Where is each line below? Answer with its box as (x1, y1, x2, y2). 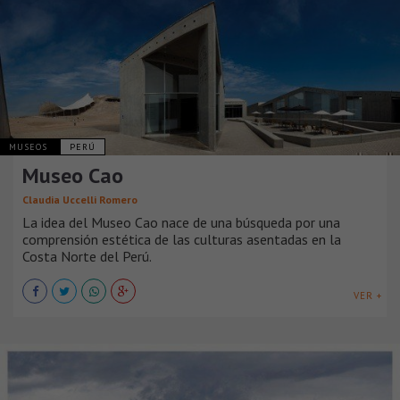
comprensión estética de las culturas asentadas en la (22, 229, 341, 248)
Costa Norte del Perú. (22, 246, 152, 265)
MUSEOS (9, 140, 51, 153)
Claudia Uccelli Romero (22, 192, 137, 206)
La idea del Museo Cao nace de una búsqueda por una (22, 212, 340, 231)
